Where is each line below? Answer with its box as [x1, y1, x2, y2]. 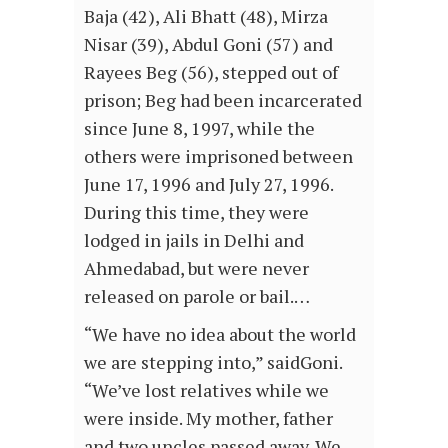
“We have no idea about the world [84, 322, 356, 347]
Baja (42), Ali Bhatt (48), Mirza [84, 4, 328, 29]
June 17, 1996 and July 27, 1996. [84, 172, 333, 197]
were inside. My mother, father [84, 406, 333, 431]
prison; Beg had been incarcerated [84, 88, 362, 113]
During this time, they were [84, 200, 309, 225]
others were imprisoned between [84, 144, 353, 169]
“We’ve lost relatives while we [84, 378, 329, 403]
